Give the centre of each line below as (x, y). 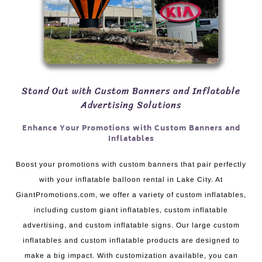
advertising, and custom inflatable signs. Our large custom (131, 225)
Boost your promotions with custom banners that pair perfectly (131, 165)
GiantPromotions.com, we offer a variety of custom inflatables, (131, 195)
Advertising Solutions (131, 105)
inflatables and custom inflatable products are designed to (131, 241)
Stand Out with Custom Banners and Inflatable (131, 91)
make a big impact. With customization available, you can (131, 256)
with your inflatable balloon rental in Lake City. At (131, 180)
